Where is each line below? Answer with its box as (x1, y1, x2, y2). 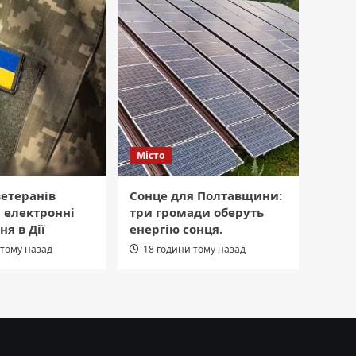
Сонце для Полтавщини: (130, 188, 282, 204)
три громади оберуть (130, 204, 264, 221)
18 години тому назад (143, 242, 246, 257)
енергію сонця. (130, 221, 222, 238)
